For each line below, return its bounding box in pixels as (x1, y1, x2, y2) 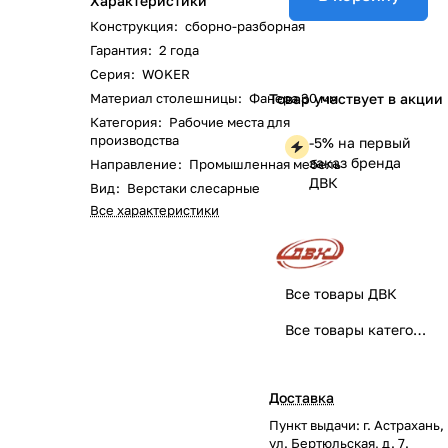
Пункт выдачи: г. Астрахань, (269, 416, 444, 433)
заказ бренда (309, 154, 401, 171)
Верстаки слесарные (127, 180, 260, 196)
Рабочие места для (169, 114, 290, 130)
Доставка (269, 388, 334, 406)
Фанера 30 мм (249, 90, 338, 106)
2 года (159, 42, 199, 58)
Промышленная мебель (189, 156, 341, 172)
